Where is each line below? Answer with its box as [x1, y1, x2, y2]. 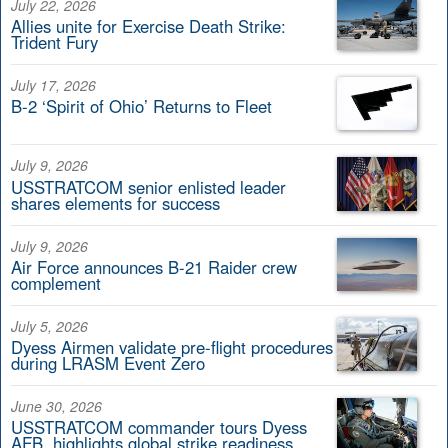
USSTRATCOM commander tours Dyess [11, 415, 307, 440]
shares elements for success [11, 190, 220, 215]
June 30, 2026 [11, 396, 102, 417]
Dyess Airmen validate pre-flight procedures [11, 335, 333, 360]
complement [11, 271, 101, 296]
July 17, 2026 [11, 75, 96, 96]
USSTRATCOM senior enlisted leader [11, 174, 286, 199]
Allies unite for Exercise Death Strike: [11, 14, 286, 39]
